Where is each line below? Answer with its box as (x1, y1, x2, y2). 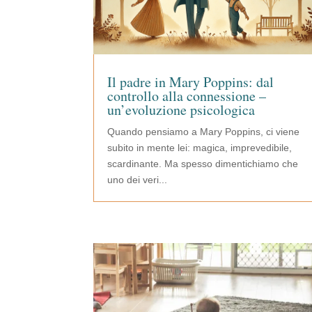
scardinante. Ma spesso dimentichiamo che (107, 157, 299, 169)
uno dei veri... (107, 173, 168, 185)
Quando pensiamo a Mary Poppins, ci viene (107, 125, 300, 137)
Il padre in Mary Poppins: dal (107, 72, 274, 91)
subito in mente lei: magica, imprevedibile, (107, 141, 292, 153)
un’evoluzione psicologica (107, 100, 256, 119)
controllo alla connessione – (107, 86, 267, 105)
